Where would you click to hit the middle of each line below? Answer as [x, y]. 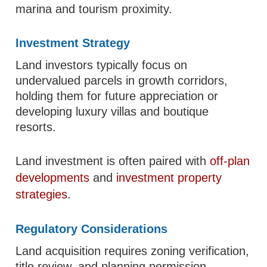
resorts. [36, 127]
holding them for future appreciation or [117, 96]
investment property [169, 178]
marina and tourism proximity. [94, 9]
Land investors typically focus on [102, 65]
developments [53, 178]
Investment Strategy [73, 43]
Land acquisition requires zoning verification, [133, 251]
